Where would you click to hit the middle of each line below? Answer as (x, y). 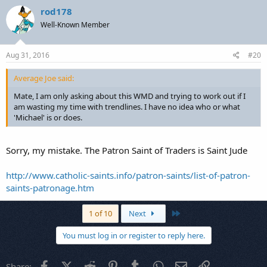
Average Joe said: (44, 78)
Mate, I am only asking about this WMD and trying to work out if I (130, 96)
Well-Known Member (75, 24)
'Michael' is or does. (48, 117)
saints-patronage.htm (50, 187)
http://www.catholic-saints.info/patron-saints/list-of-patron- (128, 175)
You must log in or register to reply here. (133, 235)
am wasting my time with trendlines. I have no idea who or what (127, 107)
